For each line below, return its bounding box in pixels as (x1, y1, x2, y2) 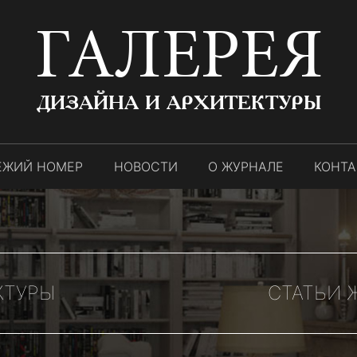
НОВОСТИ (113, 159, 178, 175)
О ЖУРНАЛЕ (208, 159, 284, 175)
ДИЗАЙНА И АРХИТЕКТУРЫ (36, 93, 321, 113)
